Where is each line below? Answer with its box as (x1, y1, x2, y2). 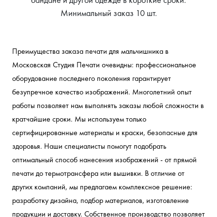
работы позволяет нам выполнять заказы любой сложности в (12, 100, 204, 110)
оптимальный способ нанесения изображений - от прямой (12, 154, 197, 165)
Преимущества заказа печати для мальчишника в (12, 46, 169, 56)
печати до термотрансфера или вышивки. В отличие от (12, 168, 185, 178)
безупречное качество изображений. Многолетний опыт (12, 86, 192, 97)
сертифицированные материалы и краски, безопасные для (12, 127, 198, 138)
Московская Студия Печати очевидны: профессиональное (12, 59, 196, 70)
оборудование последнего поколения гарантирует (12, 73, 171, 83)
